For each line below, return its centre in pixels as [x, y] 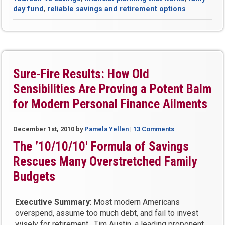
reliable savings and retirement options [117, 9]
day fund [29, 9]
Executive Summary [53, 202]
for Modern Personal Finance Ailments [110, 104]
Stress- [82, 14]
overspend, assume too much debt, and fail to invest [107, 213]
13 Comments [154, 129]
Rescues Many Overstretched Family [105, 161]
